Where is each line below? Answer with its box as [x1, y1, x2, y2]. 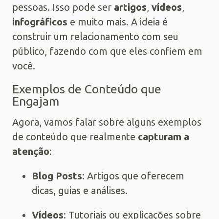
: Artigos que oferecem [82, 170, 184, 182]
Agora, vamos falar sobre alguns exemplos [12, 116, 201, 128]
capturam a [138, 131, 189, 143]
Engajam [12, 94, 59, 109]
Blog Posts [32, 170, 82, 182]
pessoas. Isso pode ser [12, 1, 114, 13]
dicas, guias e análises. [32, 185, 128, 197]
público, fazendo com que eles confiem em [12, 45, 202, 57]
